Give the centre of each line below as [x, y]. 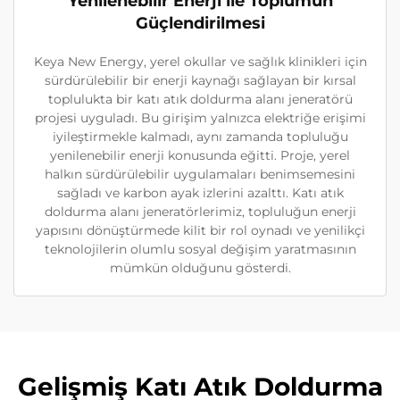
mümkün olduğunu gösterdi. [200, 267]
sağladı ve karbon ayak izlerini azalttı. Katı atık [200, 192]
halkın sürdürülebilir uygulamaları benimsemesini [200, 174]
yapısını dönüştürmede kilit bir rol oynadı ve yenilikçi [200, 230]
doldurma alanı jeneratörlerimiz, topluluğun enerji [200, 211]
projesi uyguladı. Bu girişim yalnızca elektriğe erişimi [200, 117]
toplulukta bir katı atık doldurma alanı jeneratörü [200, 99]
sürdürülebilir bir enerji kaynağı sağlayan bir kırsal [200, 80]
